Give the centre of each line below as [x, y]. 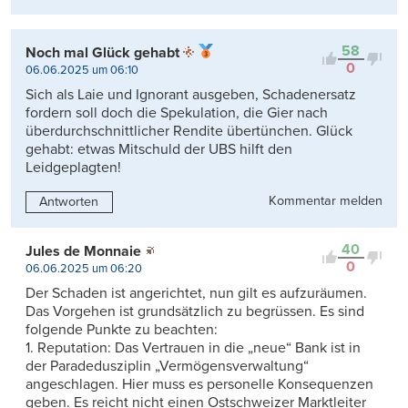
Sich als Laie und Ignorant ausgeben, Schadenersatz [191, 94]
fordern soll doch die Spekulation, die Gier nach [177, 112]
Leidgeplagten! [73, 167]
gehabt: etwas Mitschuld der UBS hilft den [159, 149]
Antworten [69, 201]
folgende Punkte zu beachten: [122, 329]
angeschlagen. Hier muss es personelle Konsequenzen [199, 384]
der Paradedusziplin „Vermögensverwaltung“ [167, 366]
